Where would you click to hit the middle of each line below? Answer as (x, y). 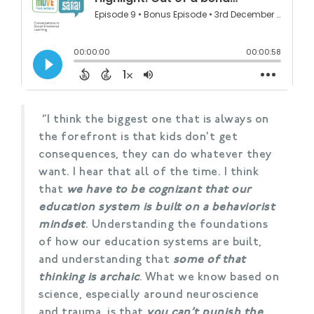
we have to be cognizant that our (159, 190)
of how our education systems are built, (150, 242)
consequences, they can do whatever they (156, 155)
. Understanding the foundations (176, 225)
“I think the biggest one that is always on (155, 120)
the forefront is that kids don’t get (138, 137)
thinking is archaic (89, 277)
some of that (209, 260)
